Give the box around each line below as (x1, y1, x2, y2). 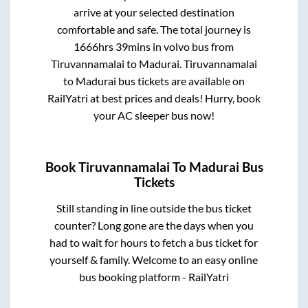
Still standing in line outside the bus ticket (56, 201, 252, 214)
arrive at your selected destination (73, 5, 234, 19)
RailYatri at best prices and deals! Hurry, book (47, 91, 261, 105)
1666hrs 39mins (74, 40, 151, 54)
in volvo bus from (151, 40, 234, 54)
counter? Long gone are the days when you (54, 218, 254, 232)
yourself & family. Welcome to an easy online (49, 252, 258, 266)
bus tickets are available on (115, 74, 245, 88)
